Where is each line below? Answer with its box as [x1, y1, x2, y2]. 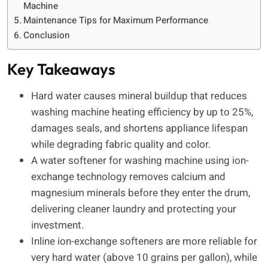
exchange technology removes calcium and [31, 169, 226, 184]
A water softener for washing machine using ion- [31, 153, 249, 168]
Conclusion [23, 28, 71, 42]
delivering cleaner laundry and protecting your [31, 201, 236, 217]
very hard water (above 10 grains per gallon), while [31, 249, 257, 265]
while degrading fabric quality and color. [31, 136, 211, 152]
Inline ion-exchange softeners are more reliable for [31, 233, 257, 249]
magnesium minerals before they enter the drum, [31, 185, 250, 200]
